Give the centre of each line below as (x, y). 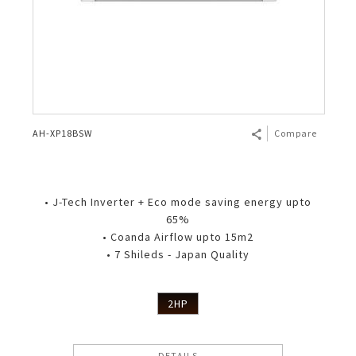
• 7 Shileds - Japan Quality (178, 254)
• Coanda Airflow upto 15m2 (178, 237)
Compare (296, 133)
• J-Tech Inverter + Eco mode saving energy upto (178, 202)
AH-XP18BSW (62, 133)
